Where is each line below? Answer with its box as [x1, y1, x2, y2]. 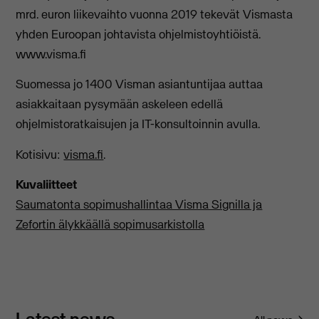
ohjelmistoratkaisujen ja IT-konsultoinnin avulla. [16, 116, 261, 132]
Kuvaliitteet [16, 177, 78, 193]
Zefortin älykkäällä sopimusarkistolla [16, 216, 205, 233]
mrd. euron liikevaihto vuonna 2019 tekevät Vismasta [16, 6, 293, 22]
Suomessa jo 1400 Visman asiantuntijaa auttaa [16, 76, 263, 93]
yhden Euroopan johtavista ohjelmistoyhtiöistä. [16, 26, 261, 42]
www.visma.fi [16, 46, 87, 62]
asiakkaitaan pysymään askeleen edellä [16, 96, 224, 113]
